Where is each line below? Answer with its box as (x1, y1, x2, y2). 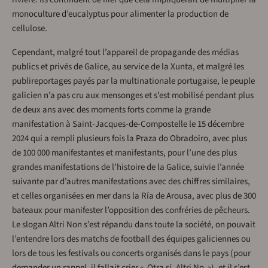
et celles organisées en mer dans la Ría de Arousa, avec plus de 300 (12, 190, 256, 203)
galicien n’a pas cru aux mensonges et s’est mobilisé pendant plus (12, 89, 254, 102)
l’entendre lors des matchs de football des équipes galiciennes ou (12, 233, 251, 246)
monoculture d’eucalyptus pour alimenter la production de (12, 8, 229, 21)
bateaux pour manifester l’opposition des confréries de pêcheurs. (12, 204, 250, 217)
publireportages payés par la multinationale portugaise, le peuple (12, 75, 255, 88)
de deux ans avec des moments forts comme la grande (12, 103, 211, 117)
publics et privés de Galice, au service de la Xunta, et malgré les (12, 60, 244, 74)
